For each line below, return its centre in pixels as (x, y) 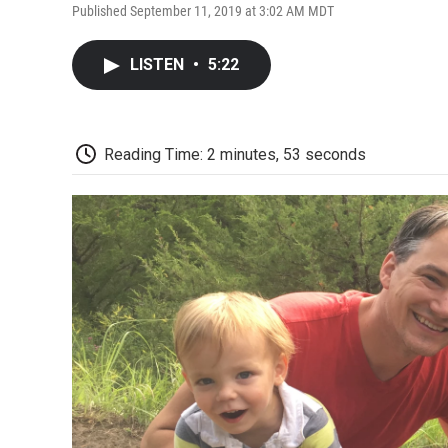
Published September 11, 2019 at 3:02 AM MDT (203, 10)
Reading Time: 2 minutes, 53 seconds (235, 154)
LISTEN (159, 64)
